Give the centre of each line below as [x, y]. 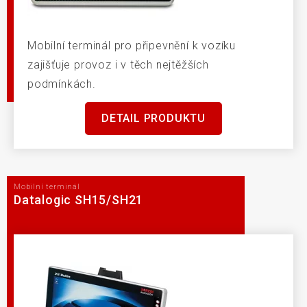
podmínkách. [62, 84]
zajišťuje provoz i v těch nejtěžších [118, 65]
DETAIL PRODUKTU [153, 119]
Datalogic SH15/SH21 [79, 199]
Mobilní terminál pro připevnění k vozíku [132, 46]
